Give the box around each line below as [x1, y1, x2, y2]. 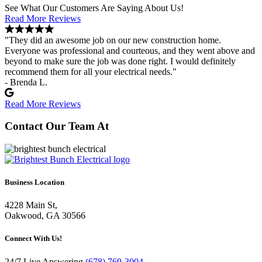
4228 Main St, [5, 200, 57, 211]
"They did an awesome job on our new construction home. [5, 35, 221, 45]
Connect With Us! [5, 234, 62, 243]
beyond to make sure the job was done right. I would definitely [5, 56, 236, 66]
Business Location [5, 178, 64, 187]
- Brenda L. [5, 77, 47, 87]
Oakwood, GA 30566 [5, 211, 85, 221]
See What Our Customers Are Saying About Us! [5, 2, 184, 13]
